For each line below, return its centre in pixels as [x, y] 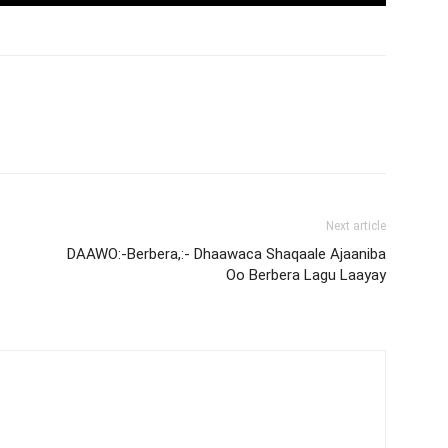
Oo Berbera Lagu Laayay [306, 275]
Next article [356, 226]
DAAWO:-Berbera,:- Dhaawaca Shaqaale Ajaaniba [226, 254]
